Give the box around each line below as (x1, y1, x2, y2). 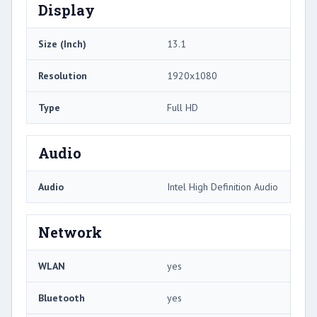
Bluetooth (38, 291, 85, 304)
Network (38, 222, 102, 241)
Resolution (38, 69, 87, 82)
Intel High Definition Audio (167, 180, 278, 193)
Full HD (167, 100, 198, 114)
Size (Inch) (38, 37, 86, 50)
